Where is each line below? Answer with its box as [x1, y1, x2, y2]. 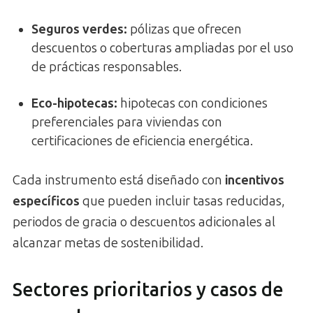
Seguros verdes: [31, 21, 127, 37]
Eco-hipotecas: [31, 95, 117, 111]
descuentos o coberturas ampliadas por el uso [31, 40, 293, 56]
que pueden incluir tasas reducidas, [80, 193, 284, 209]
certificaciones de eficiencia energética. [31, 133, 253, 149]
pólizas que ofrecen [127, 21, 242, 37]
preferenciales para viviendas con [31, 114, 222, 130]
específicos [13, 193, 80, 209]
